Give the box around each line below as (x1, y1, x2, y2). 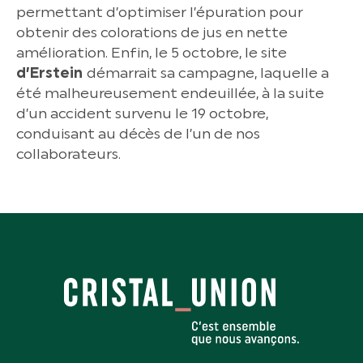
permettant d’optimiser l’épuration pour (16, 3, 303, 22)
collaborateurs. (16, 145, 121, 164)
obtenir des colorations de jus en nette (16, 23, 288, 42)
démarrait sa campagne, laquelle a (87, 64, 329, 83)
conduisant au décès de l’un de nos (16, 125, 260, 143)
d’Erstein (16, 64, 87, 83)
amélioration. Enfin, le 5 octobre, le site (16, 44, 287, 62)
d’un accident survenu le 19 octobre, (16, 105, 268, 123)
